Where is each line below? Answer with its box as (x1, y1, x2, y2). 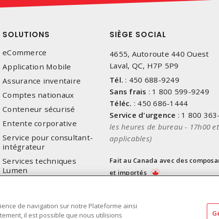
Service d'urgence (109, 110, 176, 120)
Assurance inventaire (2, 76, 81, 86)
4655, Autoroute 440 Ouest (109, 49, 209, 59)
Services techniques (2, 156, 76, 166)
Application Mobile (2, 62, 71, 72)
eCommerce (2, 47, 47, 58)
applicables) (109, 133, 152, 144)
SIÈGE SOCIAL (109, 29, 166, 40)
